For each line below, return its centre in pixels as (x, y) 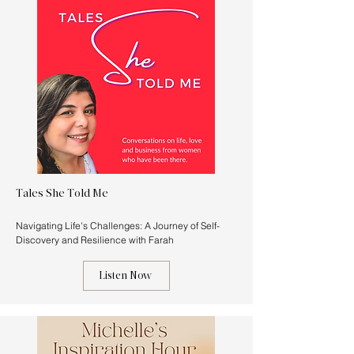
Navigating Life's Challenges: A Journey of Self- (118, 226)
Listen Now (125, 276)
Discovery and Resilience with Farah (95, 240)
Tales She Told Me (62, 194)
